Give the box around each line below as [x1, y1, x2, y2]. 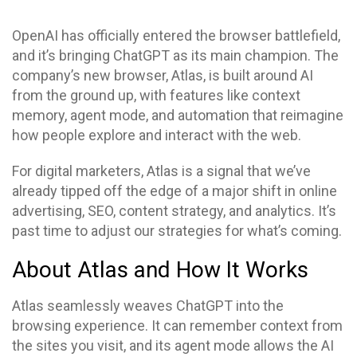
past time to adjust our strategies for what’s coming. [12, 222, 345, 239]
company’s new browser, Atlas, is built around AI [12, 67, 313, 84]
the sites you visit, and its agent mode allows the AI [12, 337, 334, 354]
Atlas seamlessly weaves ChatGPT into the [12, 297, 284, 314]
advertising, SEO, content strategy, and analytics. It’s [12, 202, 336, 219]
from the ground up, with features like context [12, 87, 300, 104]
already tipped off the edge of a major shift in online [12, 182, 337, 199]
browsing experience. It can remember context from [12, 317, 343, 334]
